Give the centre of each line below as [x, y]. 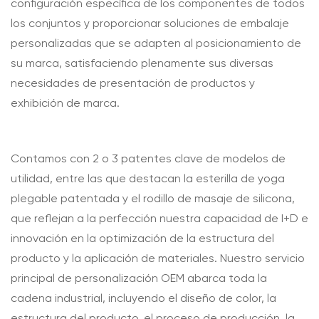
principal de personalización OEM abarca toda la [139, 279]
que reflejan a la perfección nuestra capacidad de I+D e [159, 219]
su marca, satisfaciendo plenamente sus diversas [142, 64]
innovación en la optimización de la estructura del [142, 239]
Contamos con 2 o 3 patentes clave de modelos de [148, 159]
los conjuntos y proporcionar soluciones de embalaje [150, 24]
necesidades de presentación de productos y [133, 84]
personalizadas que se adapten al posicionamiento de [156, 44]
